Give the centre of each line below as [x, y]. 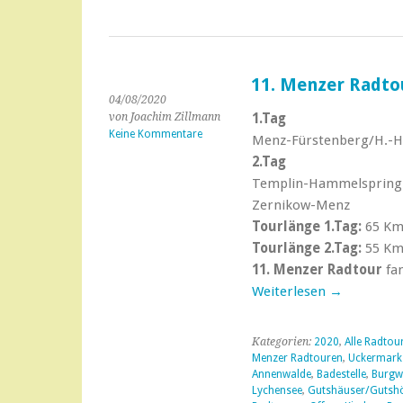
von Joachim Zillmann [165, 117]
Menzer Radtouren [297, 358]
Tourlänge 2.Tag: [306, 248]
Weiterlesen [290, 291]
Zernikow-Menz [300, 205]
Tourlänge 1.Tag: [306, 227]
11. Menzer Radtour [317, 270]
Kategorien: [282, 342]
